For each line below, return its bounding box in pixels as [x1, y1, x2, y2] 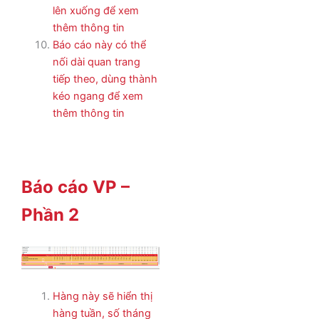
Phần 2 [21, 204, 79, 225]
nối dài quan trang [52, 56, 140, 69]
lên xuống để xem [52, 4, 139, 18]
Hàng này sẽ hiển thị [52, 289, 152, 303]
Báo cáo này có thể [52, 38, 146, 52]
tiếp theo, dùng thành [52, 73, 157, 86]
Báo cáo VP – [21, 176, 130, 197]
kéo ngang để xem [52, 90, 143, 103]
